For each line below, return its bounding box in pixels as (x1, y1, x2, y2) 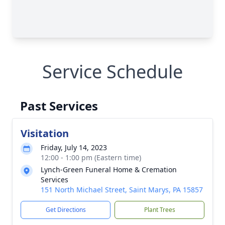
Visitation (21, 127, 69, 140)
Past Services (20, 97, 98, 114)
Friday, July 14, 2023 (41, 143, 107, 152)
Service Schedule (42, 59, 183, 84)
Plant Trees (144, 205, 175, 214)
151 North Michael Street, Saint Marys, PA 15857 (41, 185, 203, 194)
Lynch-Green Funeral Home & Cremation (41, 165, 177, 174)
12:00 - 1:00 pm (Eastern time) (41, 153, 141, 162)
